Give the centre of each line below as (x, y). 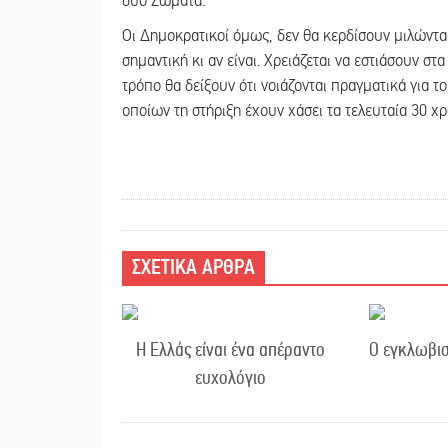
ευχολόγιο (230, 377)
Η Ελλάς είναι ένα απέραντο (230, 349)
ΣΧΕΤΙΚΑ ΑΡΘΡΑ (193, 267)
